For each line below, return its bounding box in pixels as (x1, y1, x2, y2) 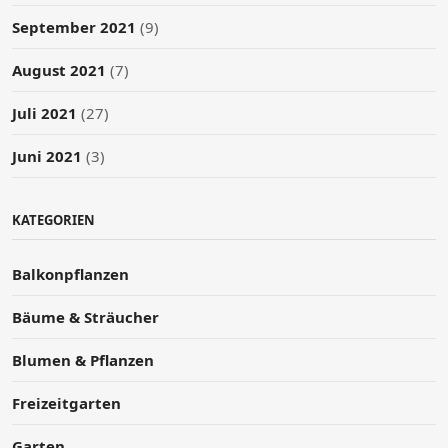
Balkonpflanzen (12, 263, 129, 284)
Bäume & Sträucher (12, 306, 159, 327)
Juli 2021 (12, 102, 77, 123)
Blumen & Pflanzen (12, 349, 154, 370)
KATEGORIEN (12, 210, 95, 229)
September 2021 (12, 16, 136, 37)
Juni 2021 (12, 145, 82, 166)
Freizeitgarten (12, 392, 121, 413)
